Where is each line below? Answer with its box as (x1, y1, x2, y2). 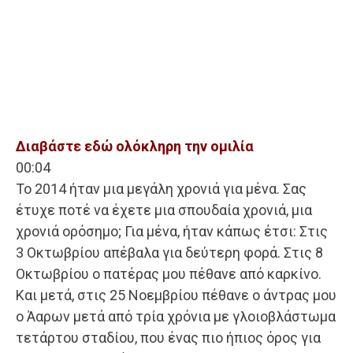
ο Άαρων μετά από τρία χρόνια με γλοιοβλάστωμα (16, 308, 336, 325)
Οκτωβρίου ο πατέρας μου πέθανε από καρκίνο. (16, 266, 321, 283)
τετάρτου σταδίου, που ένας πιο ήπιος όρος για (16, 329, 321, 347)
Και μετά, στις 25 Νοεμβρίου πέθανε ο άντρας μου (16, 287, 336, 304)
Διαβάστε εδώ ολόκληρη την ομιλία (16, 138, 254, 155)
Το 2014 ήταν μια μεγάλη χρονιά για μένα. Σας (16, 180, 307, 198)
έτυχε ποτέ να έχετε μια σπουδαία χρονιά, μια (16, 202, 312, 219)
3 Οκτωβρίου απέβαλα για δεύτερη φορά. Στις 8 (16, 244, 323, 262)
